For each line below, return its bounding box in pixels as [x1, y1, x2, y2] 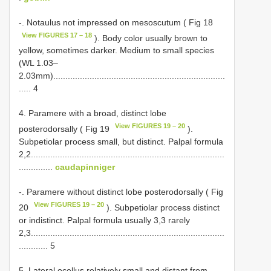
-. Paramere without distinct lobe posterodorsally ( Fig [19, 187, 223, 197]
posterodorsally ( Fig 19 [19, 124, 112, 134]
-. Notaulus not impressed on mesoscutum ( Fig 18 [19, 17, 213, 27]
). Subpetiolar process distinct [104, 202, 220, 212]
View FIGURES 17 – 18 [22, 31, 93, 39]
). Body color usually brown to [92, 33, 208, 43]
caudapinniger [55, 162, 115, 172]
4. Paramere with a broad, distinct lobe [19, 108, 166, 119]
